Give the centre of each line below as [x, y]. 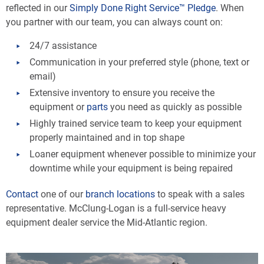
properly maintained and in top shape [107, 137]
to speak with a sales [200, 194]
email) [43, 76]
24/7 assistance [63, 45]
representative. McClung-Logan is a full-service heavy [116, 208]
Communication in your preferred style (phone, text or [139, 62]
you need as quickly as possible [175, 107]
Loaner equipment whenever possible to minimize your [143, 154]
